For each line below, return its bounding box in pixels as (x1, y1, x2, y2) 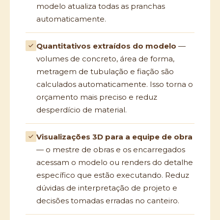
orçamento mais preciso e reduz (36, 92, 157, 102)
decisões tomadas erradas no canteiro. (36, 196, 179, 205)
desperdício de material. (36, 105, 127, 114)
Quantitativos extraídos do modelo (36, 41, 176, 51)
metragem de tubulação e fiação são (36, 67, 174, 76)
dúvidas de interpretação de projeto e (36, 183, 177, 192)
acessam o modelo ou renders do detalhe (36, 158, 193, 167)
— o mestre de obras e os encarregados (36, 145, 185, 154)
